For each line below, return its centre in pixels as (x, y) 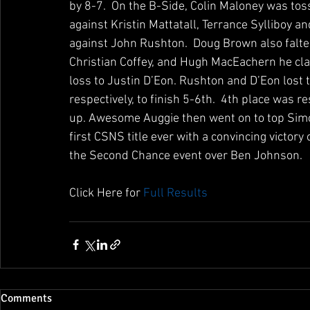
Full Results (177, 193)
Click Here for (106, 193)
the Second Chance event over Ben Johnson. (186, 156)
